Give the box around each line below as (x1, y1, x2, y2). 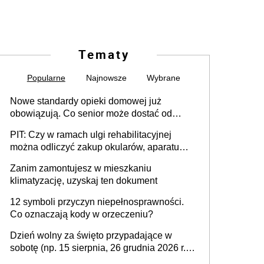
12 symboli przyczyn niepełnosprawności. (10, 197, 184, 207)
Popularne (27, 73, 65, 83)
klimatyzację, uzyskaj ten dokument (10, 176, 157, 186)
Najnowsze (85, 73, 127, 83)
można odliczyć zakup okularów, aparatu (10, 142, 179, 153)
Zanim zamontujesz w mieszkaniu (10, 163, 151, 174)
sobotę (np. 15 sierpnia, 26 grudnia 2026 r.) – (10, 243, 196, 253)
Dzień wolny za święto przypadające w (10, 230, 172, 241)
